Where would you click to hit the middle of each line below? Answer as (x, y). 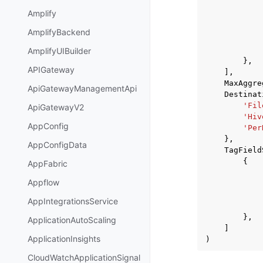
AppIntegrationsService (73, 201)
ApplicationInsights (64, 239)
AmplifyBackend (59, 32)
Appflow (43, 183)
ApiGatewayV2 (56, 107)
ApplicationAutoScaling (72, 220)
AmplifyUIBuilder (59, 51)
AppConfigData (57, 145)
